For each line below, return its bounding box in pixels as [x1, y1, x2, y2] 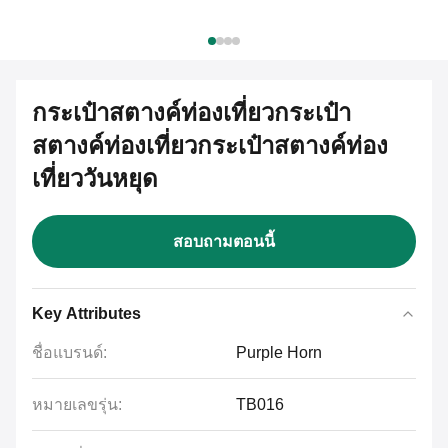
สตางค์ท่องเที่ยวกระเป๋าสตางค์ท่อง [32, 132, 388, 159]
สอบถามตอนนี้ [173, 233, 275, 250]
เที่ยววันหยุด [32, 165, 158, 192]
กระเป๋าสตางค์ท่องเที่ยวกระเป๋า [32, 99, 351, 126]
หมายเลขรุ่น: [32, 396, 122, 413]
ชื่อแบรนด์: [32, 344, 107, 361]
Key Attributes [32, 305, 141, 322]
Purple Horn [236, 344, 322, 361]
